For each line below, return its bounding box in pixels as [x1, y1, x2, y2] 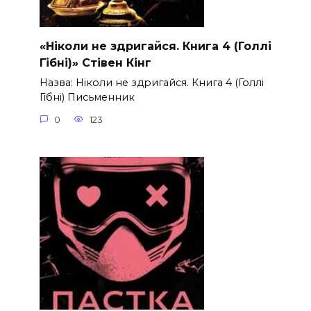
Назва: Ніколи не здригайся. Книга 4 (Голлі [39, 76, 264, 90]
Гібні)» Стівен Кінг [39, 56, 151, 70]
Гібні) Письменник [39, 91, 135, 104]
